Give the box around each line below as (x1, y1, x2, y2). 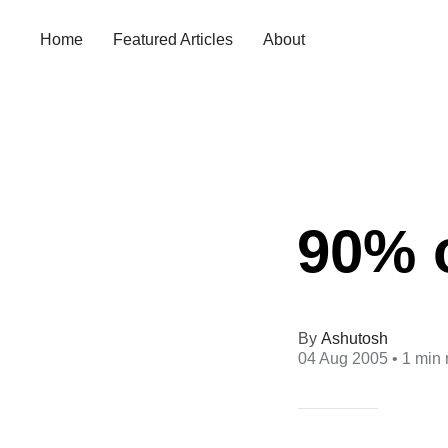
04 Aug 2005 (298, 349, 389, 367)
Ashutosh (321, 329, 389, 347)
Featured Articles (113, 31, 233, 48)
